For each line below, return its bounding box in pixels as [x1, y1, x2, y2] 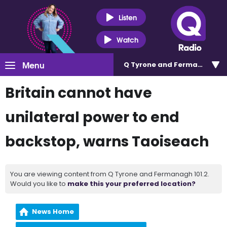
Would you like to [10, 179, 67, 188]
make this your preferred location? [67, 179, 196, 188]
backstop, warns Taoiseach [5, 132, 209, 152]
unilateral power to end [5, 107, 179, 127]
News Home [32, 207, 74, 216]
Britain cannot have [5, 83, 152, 103]
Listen [118, 11, 137, 23]
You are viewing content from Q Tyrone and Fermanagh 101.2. [10, 169, 209, 179]
